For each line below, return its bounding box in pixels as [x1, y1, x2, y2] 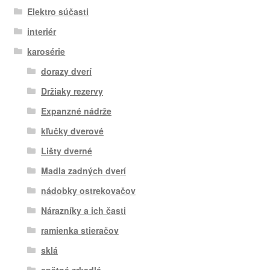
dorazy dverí [40, 64, 92, 77]
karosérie [27, 45, 66, 57]
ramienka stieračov [40, 224, 119, 236]
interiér [27, 25, 57, 37]
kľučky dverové [40, 124, 104, 137]
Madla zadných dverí [40, 164, 126, 177]
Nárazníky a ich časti [40, 204, 126, 216]
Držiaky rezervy [40, 84, 103, 97]
